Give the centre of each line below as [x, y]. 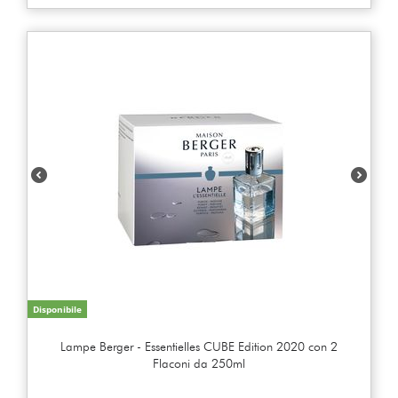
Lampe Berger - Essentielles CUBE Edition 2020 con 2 [199, 346]
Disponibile [57, 309]
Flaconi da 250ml [199, 363]
